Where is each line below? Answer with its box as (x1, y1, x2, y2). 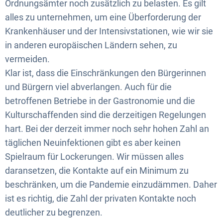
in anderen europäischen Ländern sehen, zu (5, 39, 177, 50)
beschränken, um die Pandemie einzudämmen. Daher (5, 179, 217, 190)
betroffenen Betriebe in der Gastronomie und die (5, 95, 195, 106)
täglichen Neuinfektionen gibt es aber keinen (5, 137, 181, 148)
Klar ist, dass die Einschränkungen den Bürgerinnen (5, 67, 206, 78)
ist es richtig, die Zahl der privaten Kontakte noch (5, 193, 196, 204)
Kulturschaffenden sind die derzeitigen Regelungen (5, 109, 206, 120)
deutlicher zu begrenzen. (5, 207, 103, 218)
